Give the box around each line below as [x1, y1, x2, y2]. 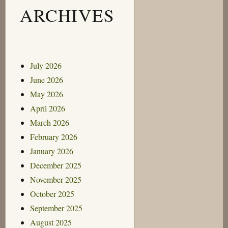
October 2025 [30, 188, 74, 199]
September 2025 [30, 202, 82, 213]
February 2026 [30, 131, 77, 142]
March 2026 [30, 117, 69, 128]
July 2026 [30, 60, 62, 71]
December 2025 [30, 159, 81, 170]
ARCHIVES [19, 3, 116, 27]
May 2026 [30, 88, 63, 99]
